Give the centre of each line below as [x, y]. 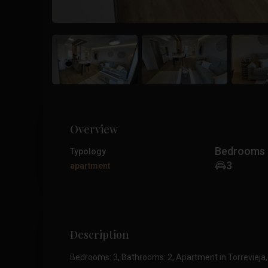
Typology [88, 151]
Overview [94, 129]
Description [100, 234]
